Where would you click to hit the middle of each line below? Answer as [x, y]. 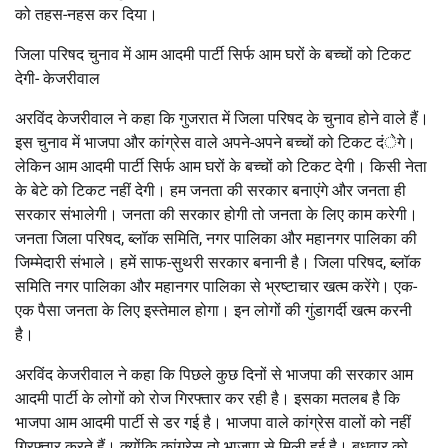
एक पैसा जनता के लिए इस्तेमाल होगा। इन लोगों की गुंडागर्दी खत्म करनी [213, 310]
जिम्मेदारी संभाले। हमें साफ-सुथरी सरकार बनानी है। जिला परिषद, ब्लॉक [218, 262]
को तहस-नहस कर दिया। [86, 14]
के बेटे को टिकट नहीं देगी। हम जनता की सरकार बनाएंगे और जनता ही [210, 190]
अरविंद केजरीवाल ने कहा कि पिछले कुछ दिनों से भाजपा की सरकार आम [214, 374]
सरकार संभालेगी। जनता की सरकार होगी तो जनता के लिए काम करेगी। [216, 214]
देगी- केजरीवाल [57, 78]
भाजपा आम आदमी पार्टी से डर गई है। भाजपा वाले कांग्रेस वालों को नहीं [213, 422]
